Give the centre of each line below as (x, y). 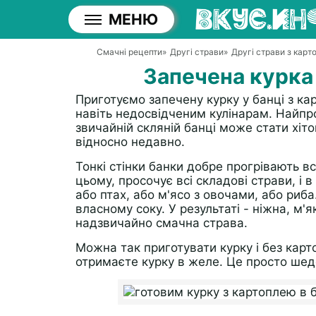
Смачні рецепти (129, 52)
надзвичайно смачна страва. (162, 223)
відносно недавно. (130, 142)
